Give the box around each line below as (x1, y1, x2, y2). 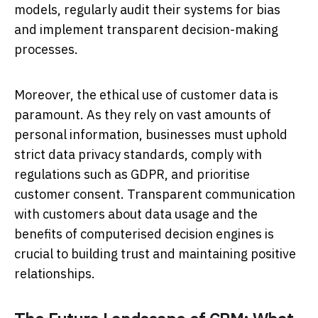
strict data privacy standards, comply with (14, 146, 262, 163)
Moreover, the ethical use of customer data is (14, 87, 278, 104)
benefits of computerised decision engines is (14, 226, 274, 243)
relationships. (14, 265, 95, 283)
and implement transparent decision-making (14, 21, 278, 38)
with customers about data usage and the (14, 206, 258, 223)
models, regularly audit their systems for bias (14, 1, 280, 18)
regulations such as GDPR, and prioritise (14, 166, 250, 183)
